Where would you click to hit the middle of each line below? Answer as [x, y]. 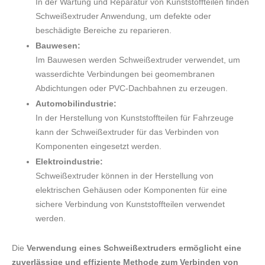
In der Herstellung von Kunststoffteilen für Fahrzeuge [135, 118]
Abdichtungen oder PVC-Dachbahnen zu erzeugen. [132, 88]
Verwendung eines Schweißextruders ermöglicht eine [134, 248]
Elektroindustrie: [69, 162]
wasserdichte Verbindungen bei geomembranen [125, 74]
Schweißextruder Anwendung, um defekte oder [123, 16]
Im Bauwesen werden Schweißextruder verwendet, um [138, 60]
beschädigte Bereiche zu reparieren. [104, 30]
